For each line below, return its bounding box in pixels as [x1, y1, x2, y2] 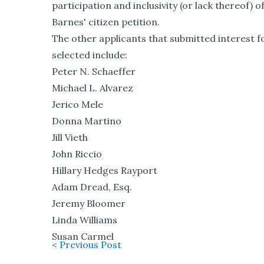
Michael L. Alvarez [52, 82, 133, 94]
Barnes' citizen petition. [52, 16, 160, 28]
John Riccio [52, 148, 102, 160]
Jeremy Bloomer [52, 197, 126, 210]
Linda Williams [52, 214, 117, 226]
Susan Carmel [52, 230, 114, 243]
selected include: [52, 49, 127, 61]
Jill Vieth [52, 131, 88, 144]
